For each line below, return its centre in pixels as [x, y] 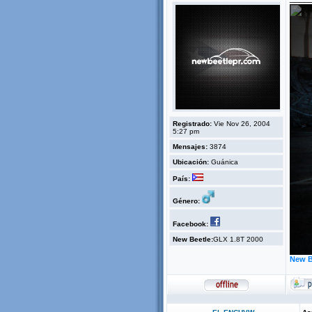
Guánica [224, 162]
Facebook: [190, 224]
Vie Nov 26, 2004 [241, 124]
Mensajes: [190, 147]
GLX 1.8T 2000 [238, 239]
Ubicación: [191, 162]
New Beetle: [193, 239]
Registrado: [192, 124]
